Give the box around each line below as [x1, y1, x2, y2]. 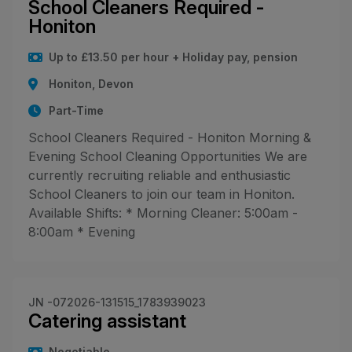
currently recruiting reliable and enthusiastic [28, 167, 291, 183]
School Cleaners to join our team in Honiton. [28, 185, 295, 202]
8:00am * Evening [28, 223, 135, 240]
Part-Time [49, 103, 104, 117]
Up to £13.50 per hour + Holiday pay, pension [49, 49, 299, 64]
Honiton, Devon [49, 76, 134, 90]
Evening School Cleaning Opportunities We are [28, 148, 307, 164]
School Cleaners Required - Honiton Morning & [28, 129, 311, 145]
